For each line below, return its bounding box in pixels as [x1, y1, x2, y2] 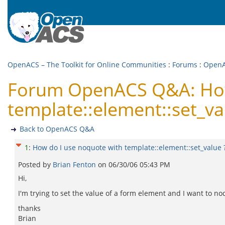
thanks [18, 203, 41, 213]
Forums [172, 60, 197, 69]
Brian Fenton [53, 160, 98, 169]
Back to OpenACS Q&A [20, 124, 94, 134]
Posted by [18, 160, 53, 169]
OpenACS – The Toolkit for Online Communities [8, 60, 166, 69]
